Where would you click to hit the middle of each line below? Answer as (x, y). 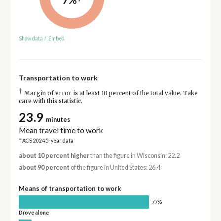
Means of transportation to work (70, 188)
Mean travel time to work (61, 130)
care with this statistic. (50, 101)
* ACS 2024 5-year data (46, 141)
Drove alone (34, 213)
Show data (31, 39)
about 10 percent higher (54, 156)
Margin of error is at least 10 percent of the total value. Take (110, 93)
